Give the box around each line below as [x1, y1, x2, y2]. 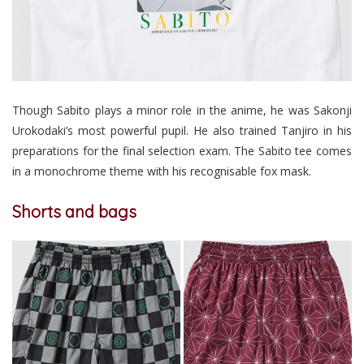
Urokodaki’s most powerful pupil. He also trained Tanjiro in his [12, 123, 352, 139]
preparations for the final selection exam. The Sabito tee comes [12, 143, 352, 159]
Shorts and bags [12, 201, 136, 223]
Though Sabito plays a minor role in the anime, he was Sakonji [12, 102, 352, 119]
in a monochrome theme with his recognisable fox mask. [12, 163, 311, 180]
